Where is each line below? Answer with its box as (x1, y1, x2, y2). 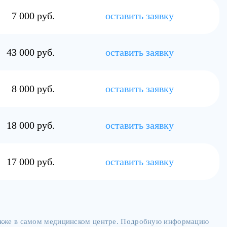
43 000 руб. (7, 47, 55, 58)
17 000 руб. (7, 156, 55, 167)
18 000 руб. (7, 120, 55, 131)
